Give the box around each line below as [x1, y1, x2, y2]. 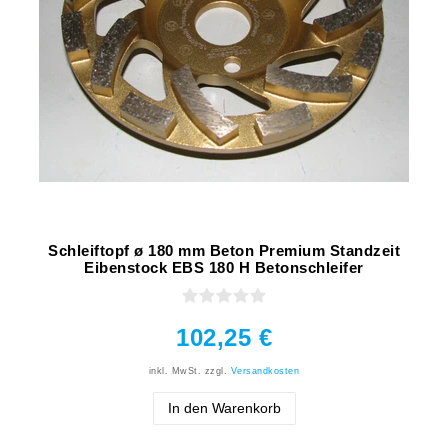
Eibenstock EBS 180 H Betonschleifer [84, 259, 364, 277]
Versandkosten [230, 366, 300, 377]
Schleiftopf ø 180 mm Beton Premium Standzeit [48, 242, 400, 260]
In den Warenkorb [167, 400, 281, 417]
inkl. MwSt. [148, 366, 202, 377]
